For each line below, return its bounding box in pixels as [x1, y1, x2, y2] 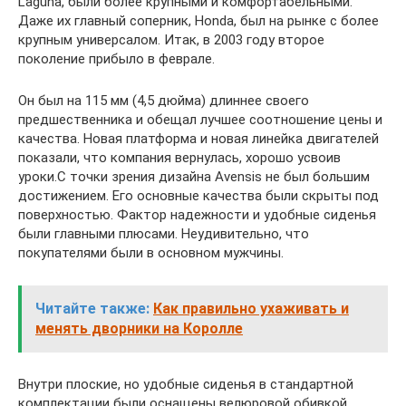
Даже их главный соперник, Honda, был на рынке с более [18, 12, 379, 29]
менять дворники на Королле [35, 319, 243, 337]
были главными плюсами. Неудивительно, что [18, 225, 309, 242]
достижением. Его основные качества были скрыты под [18, 187, 379, 204]
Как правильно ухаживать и [153, 299, 349, 317]
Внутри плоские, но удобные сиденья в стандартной [18, 375, 353, 392]
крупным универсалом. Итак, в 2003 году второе [18, 31, 324, 48]
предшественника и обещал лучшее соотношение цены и [18, 111, 382, 128]
